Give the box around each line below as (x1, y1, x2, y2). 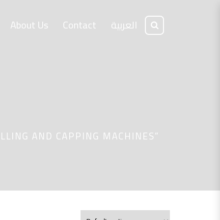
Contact (63, 16, 96, 34)
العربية (111, 16, 137, 34)
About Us (10, 16, 48, 34)
